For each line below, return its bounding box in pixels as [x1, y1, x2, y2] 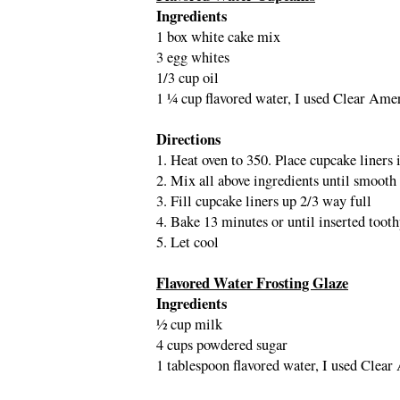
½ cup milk [156, 313, 222, 334]
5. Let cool [156, 231, 219, 252]
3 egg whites [156, 46, 229, 67]
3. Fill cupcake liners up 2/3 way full [156, 190, 371, 211]
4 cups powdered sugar [156, 334, 287, 354]
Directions [156, 128, 221, 150]
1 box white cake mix [156, 26, 280, 46]
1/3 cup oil [156, 67, 219, 87]
